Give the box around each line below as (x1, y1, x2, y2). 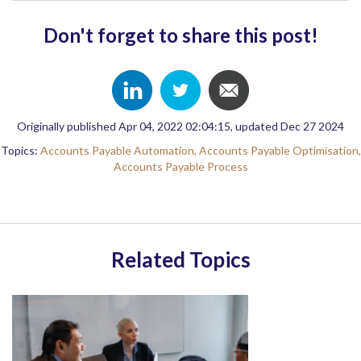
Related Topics (110, 247, 251, 272)
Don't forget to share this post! (43, 23, 318, 47)
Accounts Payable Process (113, 160, 248, 173)
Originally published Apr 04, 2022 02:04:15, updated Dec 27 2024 (17, 119, 344, 133)
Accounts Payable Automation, (39, 143, 199, 157)
